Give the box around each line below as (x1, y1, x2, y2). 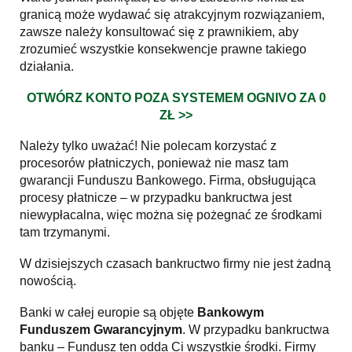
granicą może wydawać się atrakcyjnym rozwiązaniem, (20, 8, 324, 22)
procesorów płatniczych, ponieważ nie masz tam (20, 156, 288, 170)
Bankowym (197, 305, 267, 319)
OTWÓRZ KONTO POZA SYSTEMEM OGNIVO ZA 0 (26, 90, 326, 104)
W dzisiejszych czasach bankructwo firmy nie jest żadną (20, 257, 331, 271)
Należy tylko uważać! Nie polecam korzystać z (20, 139, 277, 153)
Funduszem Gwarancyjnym (20, 322, 182, 336)
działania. (20, 60, 74, 74)
